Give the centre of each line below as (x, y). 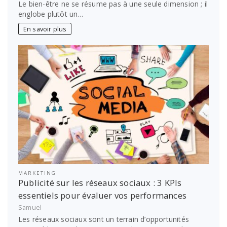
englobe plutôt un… (51, 14)
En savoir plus (45, 29)
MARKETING (37, 173)
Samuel (30, 207)
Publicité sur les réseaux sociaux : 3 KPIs (100, 183)
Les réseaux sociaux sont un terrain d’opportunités (104, 219)
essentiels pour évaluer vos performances (103, 196)
